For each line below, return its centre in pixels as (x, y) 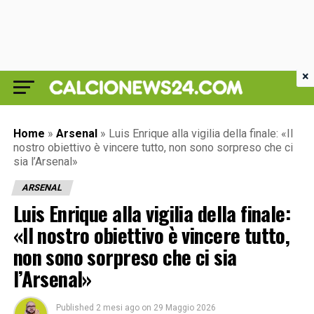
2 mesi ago (117, 308)
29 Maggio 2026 (184, 308)
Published (75, 308)
